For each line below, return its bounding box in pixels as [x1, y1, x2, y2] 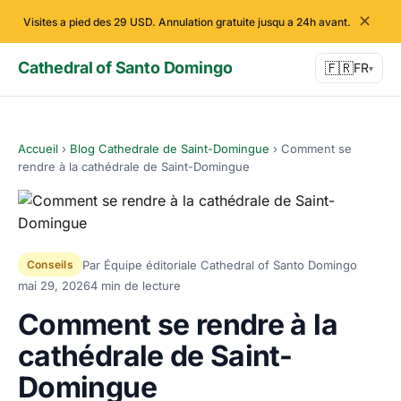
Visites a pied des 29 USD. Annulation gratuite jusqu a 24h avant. [22, 14, 351, 29]
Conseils [27, 258, 73, 271]
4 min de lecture [90, 278, 181, 293]
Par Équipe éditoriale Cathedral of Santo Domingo [81, 257, 357, 272]
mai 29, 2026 [18, 278, 90, 293]
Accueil [18, 141, 58, 156]
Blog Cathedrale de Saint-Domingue [70, 141, 269, 156]
